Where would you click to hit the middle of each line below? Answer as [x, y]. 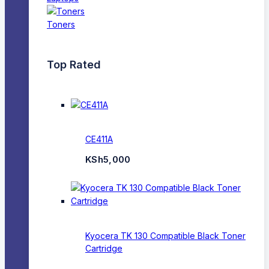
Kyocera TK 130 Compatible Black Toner [165, 235]
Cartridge [104, 248]
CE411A [99, 139]
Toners [61, 24]
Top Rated [74, 64]
